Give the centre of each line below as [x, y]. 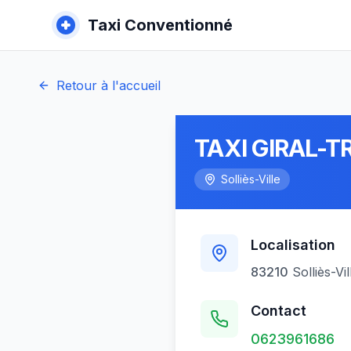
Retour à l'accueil [109, 85]
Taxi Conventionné [160, 25]
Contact [279, 311]
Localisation [293, 245]
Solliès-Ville [251, 179]
